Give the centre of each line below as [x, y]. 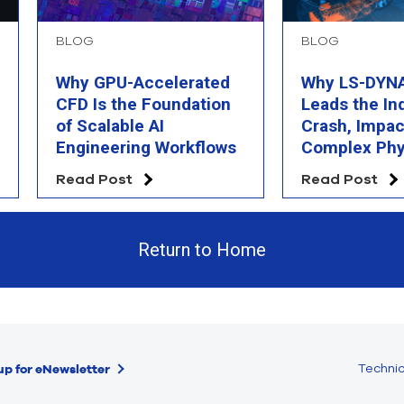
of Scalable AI [110, 126]
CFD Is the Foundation [143, 105]
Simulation [344, 170]
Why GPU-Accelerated [143, 83]
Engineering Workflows [146, 148]
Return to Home [202, 249]
